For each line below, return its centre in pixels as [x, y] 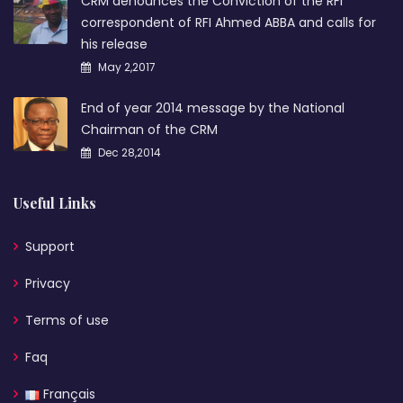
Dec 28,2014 [128, 152]
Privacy [48, 283]
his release [114, 44]
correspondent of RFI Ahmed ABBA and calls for [228, 22]
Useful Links [55, 202]
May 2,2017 [125, 67]
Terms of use [67, 320]
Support [50, 246]
